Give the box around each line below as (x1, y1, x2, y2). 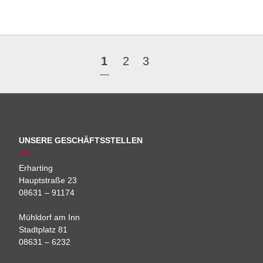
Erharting (19, 163, 53, 173)
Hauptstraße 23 (19, 175, 77, 185)
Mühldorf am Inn (19, 212, 80, 222)
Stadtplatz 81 (19, 224, 68, 234)
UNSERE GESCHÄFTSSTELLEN (19, 135, 143, 145)
